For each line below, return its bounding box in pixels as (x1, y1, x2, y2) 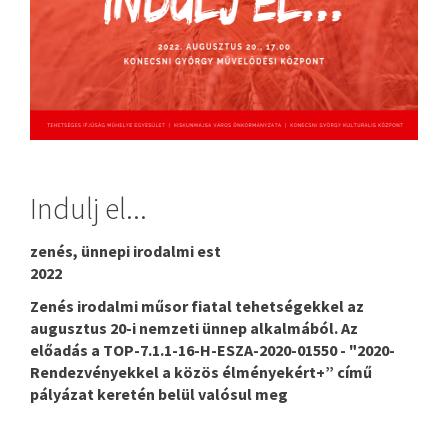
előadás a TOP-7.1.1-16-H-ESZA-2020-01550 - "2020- (30, 340, 395, 361)
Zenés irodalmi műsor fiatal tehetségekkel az (30, 296, 364, 317)
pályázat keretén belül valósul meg (30, 384, 288, 405)
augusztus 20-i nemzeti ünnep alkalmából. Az (30, 318, 358, 339)
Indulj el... (30, 188, 147, 227)
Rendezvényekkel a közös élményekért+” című (30, 362, 372, 383)
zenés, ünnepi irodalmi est (30, 241, 221, 262)
